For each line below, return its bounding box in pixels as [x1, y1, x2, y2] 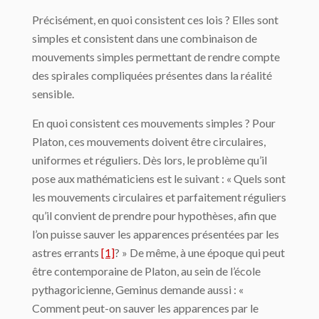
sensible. [32, 87, 74, 101]
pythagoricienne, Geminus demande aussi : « [32, 283, 244, 297]
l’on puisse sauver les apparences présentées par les [32, 227, 279, 241]
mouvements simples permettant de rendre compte [32, 50, 280, 64]
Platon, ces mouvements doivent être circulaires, [32, 135, 266, 149]
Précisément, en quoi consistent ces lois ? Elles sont [32, 13, 278, 27]
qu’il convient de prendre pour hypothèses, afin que [32, 209, 276, 223]
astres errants [32, 246, 101, 260]
